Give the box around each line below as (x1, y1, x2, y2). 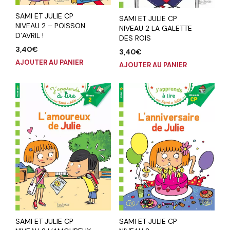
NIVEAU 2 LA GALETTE (119, 24, 192, 33)
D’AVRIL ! (15, 31, 44, 41)
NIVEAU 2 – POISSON (15, 21, 85, 31)
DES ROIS (119, 33, 151, 43)
